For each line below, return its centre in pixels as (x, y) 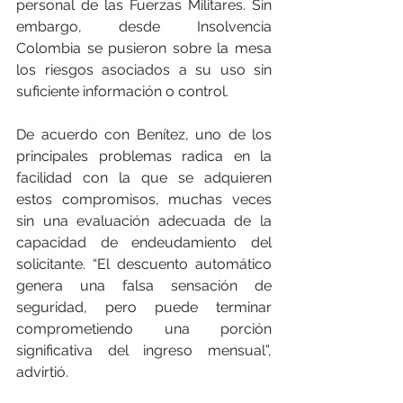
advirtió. (42, 372)
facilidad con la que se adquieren (144, 177)
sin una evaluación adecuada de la (144, 220)
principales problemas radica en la (144, 156)
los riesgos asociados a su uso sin (144, 69)
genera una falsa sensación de (144, 285)
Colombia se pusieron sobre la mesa (144, 48)
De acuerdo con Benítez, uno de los (144, 134)
